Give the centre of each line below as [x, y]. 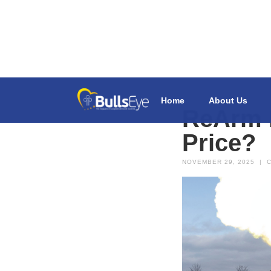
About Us [228, 100]
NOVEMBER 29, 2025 [218, 162]
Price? [219, 143]
